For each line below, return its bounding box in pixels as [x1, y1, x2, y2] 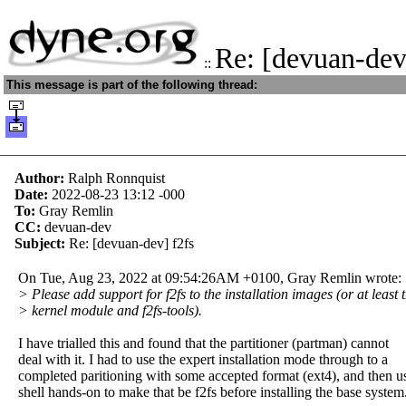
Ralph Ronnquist [68, 170, 165, 186]
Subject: [14, 236, 69, 251]
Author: [14, 170, 68, 186]
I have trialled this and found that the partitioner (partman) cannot [18, 335, 389, 351]
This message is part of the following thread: [6, 78, 257, 92]
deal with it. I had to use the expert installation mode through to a [18, 352, 388, 367]
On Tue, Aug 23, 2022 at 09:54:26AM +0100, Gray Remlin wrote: [18, 270, 401, 285]
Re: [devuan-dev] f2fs [69, 236, 194, 251]
